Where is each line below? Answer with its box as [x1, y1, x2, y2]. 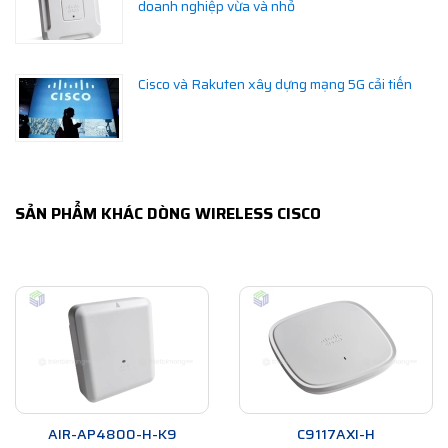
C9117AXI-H [297, 423, 375, 446]
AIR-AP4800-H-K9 [47, 423, 177, 446]
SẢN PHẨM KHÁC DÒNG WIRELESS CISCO [15, 201, 321, 227]
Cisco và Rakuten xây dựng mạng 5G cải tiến [138, 73, 412, 96]
